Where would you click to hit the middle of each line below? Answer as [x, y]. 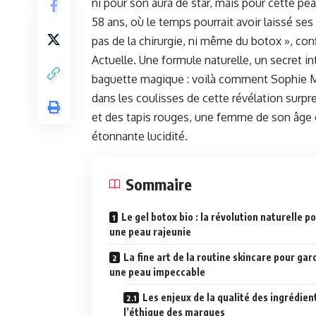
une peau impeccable [157, 272]
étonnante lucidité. [140, 136]
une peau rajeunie [150, 232]
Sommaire [159, 184]
